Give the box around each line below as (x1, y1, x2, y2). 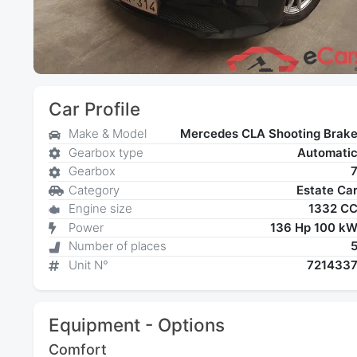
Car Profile (48, 97, 140, 120)
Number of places (68, 238, 167, 254)
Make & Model (68, 126, 147, 142)
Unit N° (68, 257, 108, 273)
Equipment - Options (48, 313, 225, 335)
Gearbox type (68, 144, 143, 160)
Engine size (68, 201, 132, 217)
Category (68, 182, 120, 198)
